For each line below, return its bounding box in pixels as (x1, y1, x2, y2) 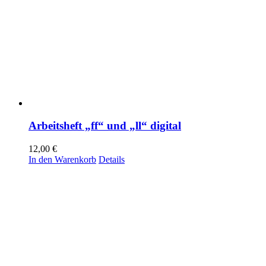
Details (99, 154, 125, 165)
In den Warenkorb (28, 154, 96, 165)
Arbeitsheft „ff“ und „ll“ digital (28, 119, 181, 132)
